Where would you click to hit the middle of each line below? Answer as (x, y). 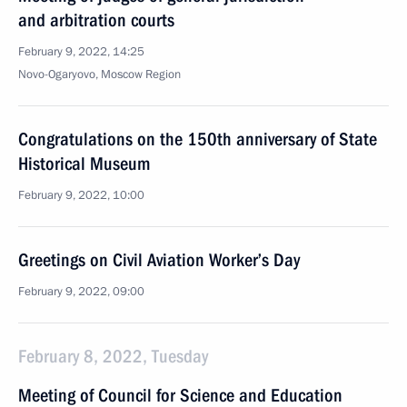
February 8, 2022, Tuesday (113, 356)
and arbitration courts (96, 20)
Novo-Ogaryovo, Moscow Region (99, 74)
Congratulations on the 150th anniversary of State (198, 139)
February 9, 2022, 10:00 (81, 195)
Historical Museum (84, 164)
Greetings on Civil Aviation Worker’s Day (159, 260)
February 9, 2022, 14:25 (81, 52)
